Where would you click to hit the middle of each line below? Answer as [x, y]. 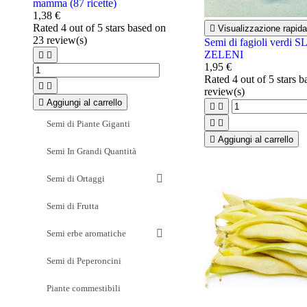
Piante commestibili [84, 288]
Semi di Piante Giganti [88, 123]
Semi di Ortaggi [76, 178]
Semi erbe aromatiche [86, 233]
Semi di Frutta [73, 206]
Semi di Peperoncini [84, 260]
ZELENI [223, 55]
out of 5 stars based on [116, 27]
